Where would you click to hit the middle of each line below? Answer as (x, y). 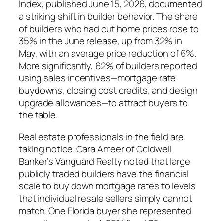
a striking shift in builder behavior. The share (109, 17)
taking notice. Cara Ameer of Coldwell (95, 149)
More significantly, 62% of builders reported (108, 66)
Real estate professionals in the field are (101, 136)
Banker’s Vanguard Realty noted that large (105, 161)
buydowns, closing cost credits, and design (108, 91)
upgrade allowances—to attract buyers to (104, 103)
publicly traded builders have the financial (104, 173)
